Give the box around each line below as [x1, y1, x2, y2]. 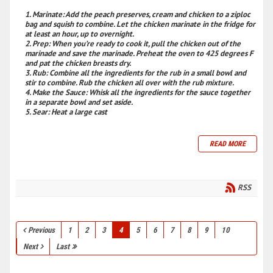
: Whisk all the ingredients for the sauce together [85, 87, 250, 97]
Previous [28, 225, 55, 235]
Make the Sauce [32, 87, 85, 97]
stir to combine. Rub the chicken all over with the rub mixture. [25, 77, 234, 88]
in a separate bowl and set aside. [25, 96, 133, 107]
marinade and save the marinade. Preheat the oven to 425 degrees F [25, 48, 253, 58]
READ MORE [210, 139, 246, 148]
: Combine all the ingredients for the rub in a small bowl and [46, 67, 246, 78]
